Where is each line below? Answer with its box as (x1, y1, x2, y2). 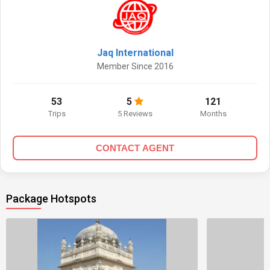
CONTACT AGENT (96, 143, 174, 153)
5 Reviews (118, 109, 152, 118)
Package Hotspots (6, 192, 96, 205)
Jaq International (96, 47, 174, 58)
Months (199, 109, 227, 118)
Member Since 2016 (96, 61, 174, 71)
